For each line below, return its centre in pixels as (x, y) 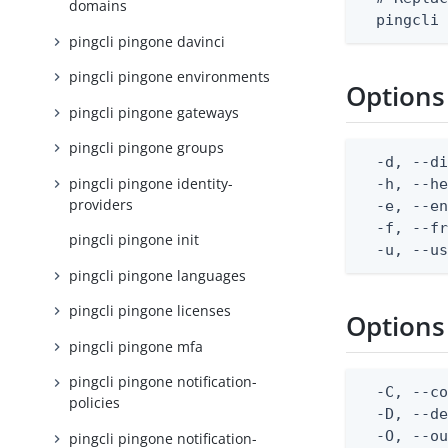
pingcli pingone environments (170, 77)
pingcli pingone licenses (150, 311)
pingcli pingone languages (158, 275)
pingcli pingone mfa (136, 346)
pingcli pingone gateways (154, 112)
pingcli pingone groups (147, 148)
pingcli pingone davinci (147, 41)
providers (101, 204)
